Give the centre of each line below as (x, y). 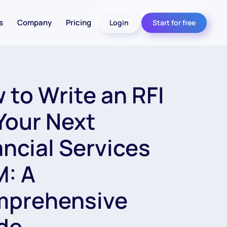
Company (34, 23)
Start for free (174, 23)
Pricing (79, 23)
